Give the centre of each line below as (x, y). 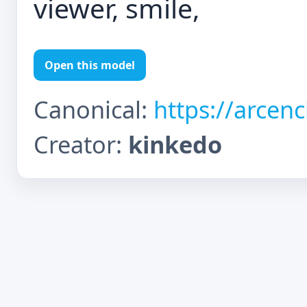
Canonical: (94, 109)
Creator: (81, 144)
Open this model (90, 65)
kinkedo (175, 144)
